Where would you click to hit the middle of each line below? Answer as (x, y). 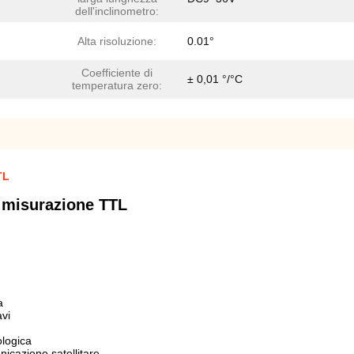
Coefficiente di (117, 73)
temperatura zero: (117, 85)
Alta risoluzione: (117, 41)
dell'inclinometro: (117, 11)
